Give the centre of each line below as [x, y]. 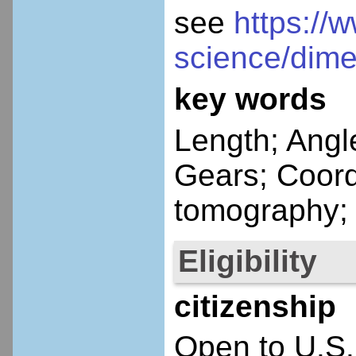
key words [250, 99]
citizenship [255, 306]
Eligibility [247, 261]
